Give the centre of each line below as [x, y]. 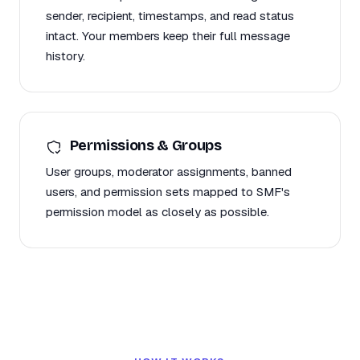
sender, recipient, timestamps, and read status [170, 16]
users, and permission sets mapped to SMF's [168, 191]
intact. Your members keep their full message [168, 36]
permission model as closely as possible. [157, 211]
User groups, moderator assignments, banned [169, 171]
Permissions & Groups [144, 146]
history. [65, 56]
